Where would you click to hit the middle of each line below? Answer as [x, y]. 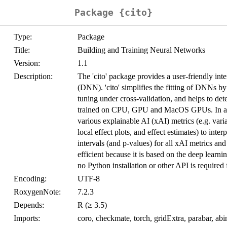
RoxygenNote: [37, 192]
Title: [22, 50]
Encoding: [30, 179]
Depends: [29, 205]
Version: [27, 63]
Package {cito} [113, 13]
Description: [33, 77]
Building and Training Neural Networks [141, 50]
